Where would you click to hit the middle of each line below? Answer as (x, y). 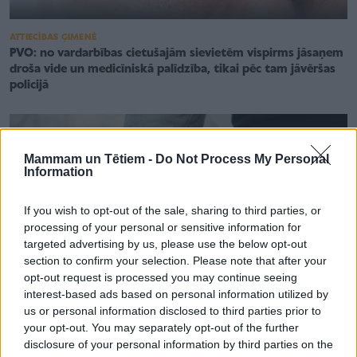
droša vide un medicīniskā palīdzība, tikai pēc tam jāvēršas (173, 69)
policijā (29, 85)
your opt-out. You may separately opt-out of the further (161, 327)
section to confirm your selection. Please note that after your (175, 260)
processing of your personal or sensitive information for (163, 227)
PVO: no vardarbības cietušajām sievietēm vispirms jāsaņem (177, 53)
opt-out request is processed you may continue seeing (161, 277)
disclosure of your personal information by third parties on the (178, 344)
